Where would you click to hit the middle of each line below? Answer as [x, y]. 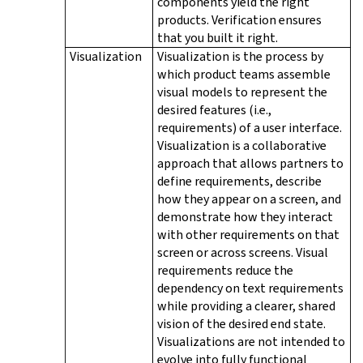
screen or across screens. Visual [243, 252]
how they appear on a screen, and [249, 199]
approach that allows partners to [250, 163]
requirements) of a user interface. [250, 127]
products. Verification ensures [239, 19]
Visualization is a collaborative [242, 145]
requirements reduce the [225, 270]
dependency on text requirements [250, 288]
